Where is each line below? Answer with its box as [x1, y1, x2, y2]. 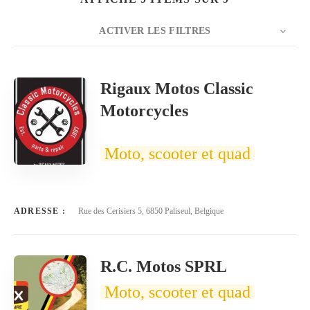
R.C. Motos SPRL [100, 257, 227, 275]
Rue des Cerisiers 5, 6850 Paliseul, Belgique [78, 206, 224, 216]
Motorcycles [100, 102, 188, 120]
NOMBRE [14, 74, 57, 84]
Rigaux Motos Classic [100, 80, 253, 98]
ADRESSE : [14, 206, 66, 216]
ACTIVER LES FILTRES [99, 26, 211, 36]
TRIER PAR [103, 74, 157, 84]
